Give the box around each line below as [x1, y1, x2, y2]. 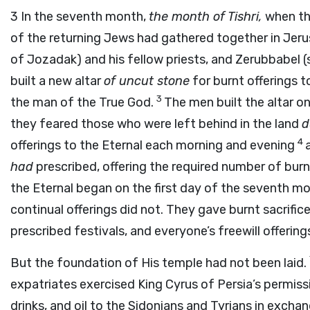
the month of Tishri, [149, 9, 262, 24]
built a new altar [10, 73, 104, 89]
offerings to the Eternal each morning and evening [10, 138, 298, 153]
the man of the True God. [10, 95, 156, 110]
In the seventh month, [21, 9, 149, 24]
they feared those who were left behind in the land [10, 116, 302, 131]
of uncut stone [104, 73, 190, 89]
